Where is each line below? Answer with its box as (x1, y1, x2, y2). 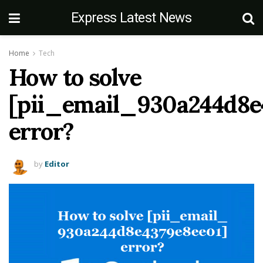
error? (9, 116, 74, 146)
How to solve (9, 62, 141, 92)
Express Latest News (70, 9, 192, 26)
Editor (45, 158, 69, 169)
